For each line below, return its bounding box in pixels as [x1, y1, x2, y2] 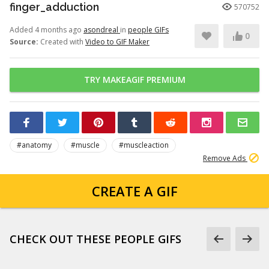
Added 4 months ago [10, 25, 83, 35]
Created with [38, 37, 85, 47]
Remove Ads [203, 153, 247, 163]
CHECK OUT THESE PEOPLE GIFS [10, 232, 181, 246]
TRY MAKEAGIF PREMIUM [83, 74, 186, 85]
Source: [10, 37, 38, 47]
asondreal [83, 25, 120, 35]
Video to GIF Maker [85, 37, 150, 47]
